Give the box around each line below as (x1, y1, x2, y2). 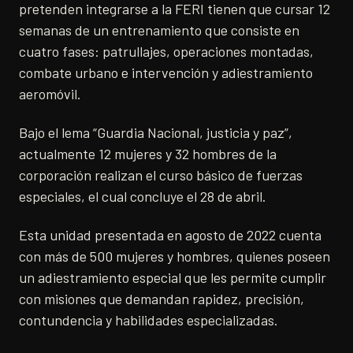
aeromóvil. (19, 84, 81, 102)
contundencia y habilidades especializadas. (19, 310, 278, 329)
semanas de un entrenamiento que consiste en (19, 20, 299, 39)
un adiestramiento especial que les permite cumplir (19, 268, 326, 286)
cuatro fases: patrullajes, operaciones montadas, (19, 42, 314, 60)
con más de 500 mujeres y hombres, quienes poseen (19, 247, 330, 265)
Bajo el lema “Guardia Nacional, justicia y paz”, (19, 123, 292, 141)
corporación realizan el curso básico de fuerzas (19, 165, 303, 184)
